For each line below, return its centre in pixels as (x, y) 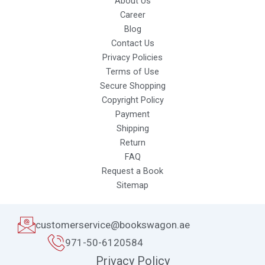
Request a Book (132, 171)
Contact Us (132, 43)
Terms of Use (132, 72)
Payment (132, 114)
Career (132, 15)
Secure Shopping (132, 86)
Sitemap (132, 185)
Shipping (132, 129)
